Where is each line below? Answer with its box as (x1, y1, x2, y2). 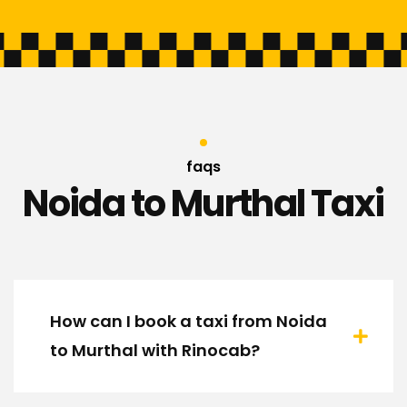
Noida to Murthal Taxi (23, 178, 384, 230)
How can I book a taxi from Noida (50, 310, 327, 333)
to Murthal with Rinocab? (50, 339, 260, 362)
